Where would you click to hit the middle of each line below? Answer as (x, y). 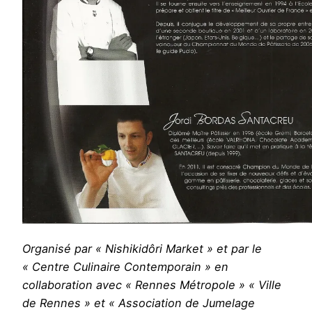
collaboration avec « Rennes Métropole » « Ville (152, 285)
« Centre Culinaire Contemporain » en (125, 267)
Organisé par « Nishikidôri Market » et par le (142, 249)
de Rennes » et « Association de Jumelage (139, 303)
